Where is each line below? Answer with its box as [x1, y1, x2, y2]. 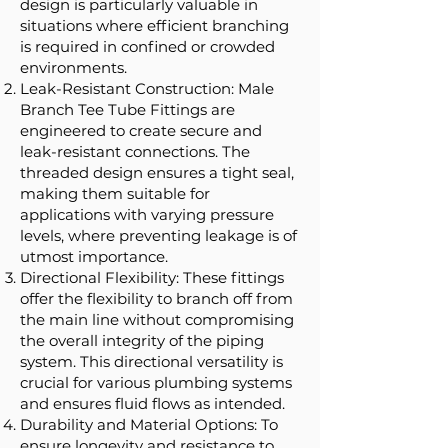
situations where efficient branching [20, 16, 289, 35]
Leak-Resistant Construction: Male [20, 79, 274, 98]
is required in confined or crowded [20, 37, 275, 56]
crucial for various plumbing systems [20, 373, 292, 392]
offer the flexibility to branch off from [20, 289, 293, 308]
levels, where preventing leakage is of [20, 226, 297, 245]
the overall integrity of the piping [20, 331, 264, 350]
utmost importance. [20, 247, 168, 266]
